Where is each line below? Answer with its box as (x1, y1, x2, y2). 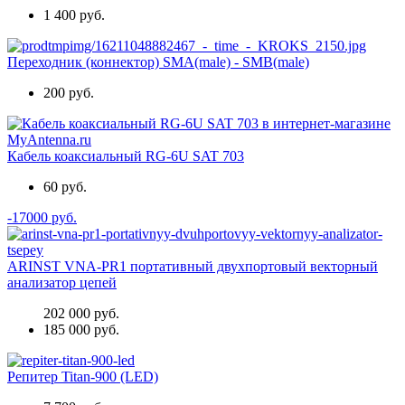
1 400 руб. (43, 7, 105, 24)
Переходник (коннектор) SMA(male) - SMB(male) (7, 54, 309, 71)
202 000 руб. (43, 306, 119, 322)
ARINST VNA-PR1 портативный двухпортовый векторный (7, 259, 378, 275)
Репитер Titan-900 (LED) (7, 369, 158, 385)
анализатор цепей (7, 275, 117, 291)
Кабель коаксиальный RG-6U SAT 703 (7, 148, 244, 165)
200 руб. (43, 85, 94, 101)
